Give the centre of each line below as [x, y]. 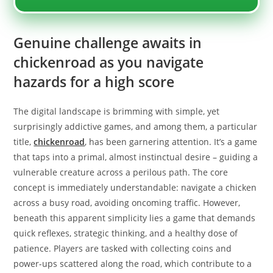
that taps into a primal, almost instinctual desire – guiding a [136, 157]
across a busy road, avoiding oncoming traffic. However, [127, 203]
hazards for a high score [94, 82]
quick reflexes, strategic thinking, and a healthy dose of [126, 233]
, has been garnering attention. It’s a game [171, 142]
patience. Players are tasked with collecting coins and [123, 248]
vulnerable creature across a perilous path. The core [121, 172]
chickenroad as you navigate [109, 62]
